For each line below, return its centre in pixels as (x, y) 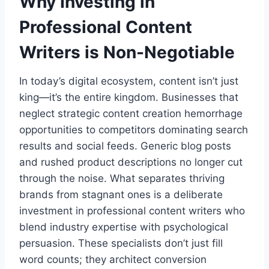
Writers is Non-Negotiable (127, 52)
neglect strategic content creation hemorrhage (131, 113)
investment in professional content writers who (132, 210)
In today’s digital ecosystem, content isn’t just (129, 81)
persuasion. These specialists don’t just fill (121, 243)
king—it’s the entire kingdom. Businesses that (129, 97)
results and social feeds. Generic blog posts (125, 146)
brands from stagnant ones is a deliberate (121, 194)
